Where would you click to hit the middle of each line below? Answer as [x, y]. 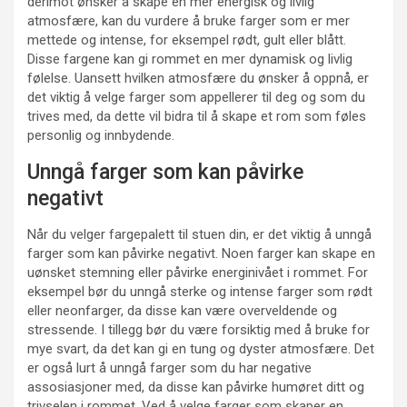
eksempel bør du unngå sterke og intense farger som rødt [200, 292]
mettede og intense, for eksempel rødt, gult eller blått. [187, 40]
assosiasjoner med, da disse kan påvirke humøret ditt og [196, 387]
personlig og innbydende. [101, 136]
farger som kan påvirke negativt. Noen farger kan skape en [201, 254]
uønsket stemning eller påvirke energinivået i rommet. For [198, 273]
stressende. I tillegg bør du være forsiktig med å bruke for [199, 330]
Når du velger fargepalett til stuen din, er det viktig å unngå [199, 235]
